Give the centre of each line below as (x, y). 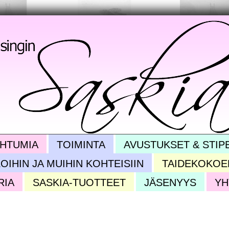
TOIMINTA (81, 145)
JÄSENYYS (170, 182)
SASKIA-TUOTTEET (79, 182)
